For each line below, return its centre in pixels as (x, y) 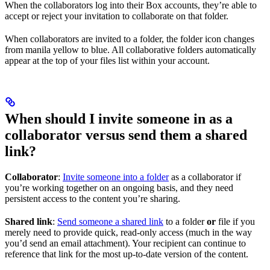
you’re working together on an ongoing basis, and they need (119, 187)
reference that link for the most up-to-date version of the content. (127, 254)
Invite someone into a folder (116, 177)
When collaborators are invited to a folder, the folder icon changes (130, 39)
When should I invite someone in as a (119, 118)
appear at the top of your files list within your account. (107, 60)
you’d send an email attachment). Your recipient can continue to (125, 243)
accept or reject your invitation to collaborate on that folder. (117, 16)
